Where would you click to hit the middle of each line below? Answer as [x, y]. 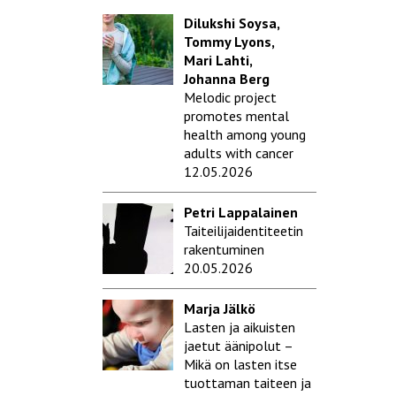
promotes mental [236, 116]
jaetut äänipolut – [238, 346]
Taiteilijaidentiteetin [244, 231]
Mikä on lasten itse [240, 365]
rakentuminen [224, 250]
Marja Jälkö [220, 309]
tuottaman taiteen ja [247, 383]
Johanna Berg [227, 79]
